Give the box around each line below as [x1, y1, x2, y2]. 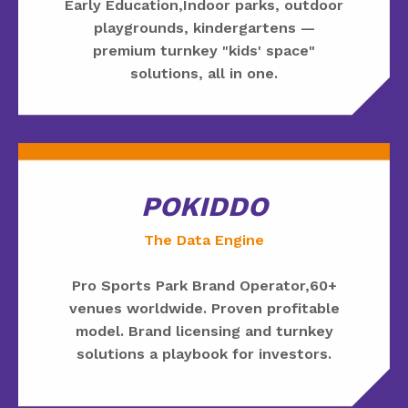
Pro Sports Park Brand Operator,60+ [71, 276, 337, 294]
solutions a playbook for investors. [76, 344, 331, 362]
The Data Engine [144, 230, 264, 249]
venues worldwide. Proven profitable [68, 299, 340, 317]
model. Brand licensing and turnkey [75, 321, 333, 340]
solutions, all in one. [130, 64, 278, 82]
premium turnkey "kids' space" [93, 41, 315, 59]
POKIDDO [140, 189, 268, 222]
